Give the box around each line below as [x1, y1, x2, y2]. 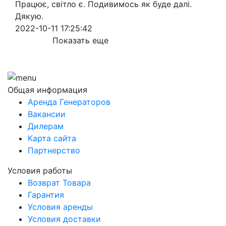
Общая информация [8, 84, 87, 95]
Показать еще [52, 35, 108, 46]
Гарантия [28, 189, 64, 200]
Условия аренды [28, 201, 93, 212]
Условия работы [8, 165, 72, 176]
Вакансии [28, 108, 66, 119]
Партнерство [28, 145, 80, 155]
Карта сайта [28, 133, 76, 143]
